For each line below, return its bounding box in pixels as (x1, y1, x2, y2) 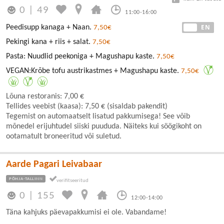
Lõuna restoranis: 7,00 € (6, 92, 84, 100)
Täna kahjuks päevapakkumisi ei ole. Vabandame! (6, 208, 166, 217)
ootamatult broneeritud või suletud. (6, 132, 121, 140)
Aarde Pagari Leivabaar (6, 159, 102, 169)
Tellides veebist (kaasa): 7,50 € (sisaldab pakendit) (6, 102, 167, 110)
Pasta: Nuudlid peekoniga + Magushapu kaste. (6, 52, 156, 60)
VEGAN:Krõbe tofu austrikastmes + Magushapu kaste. (6, 67, 181, 75)
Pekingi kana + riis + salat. (6, 38, 92, 46)
